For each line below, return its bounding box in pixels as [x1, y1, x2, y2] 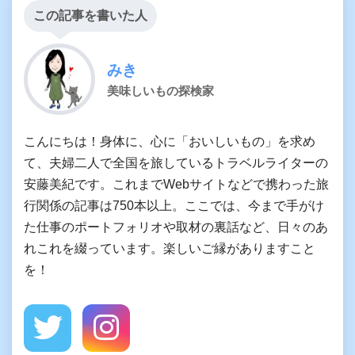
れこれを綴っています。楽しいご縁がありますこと [24, 240, 315, 255]
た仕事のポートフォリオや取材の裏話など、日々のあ [24, 219, 328, 234]
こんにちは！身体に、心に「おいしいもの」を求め [24, 133, 315, 148]
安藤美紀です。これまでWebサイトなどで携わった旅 [24, 176, 329, 191]
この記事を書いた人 [33, 8, 147, 22]
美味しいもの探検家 [107, 83, 214, 97]
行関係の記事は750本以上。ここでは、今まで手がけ [24, 197, 324, 212]
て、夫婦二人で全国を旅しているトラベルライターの [24, 155, 328, 170]
